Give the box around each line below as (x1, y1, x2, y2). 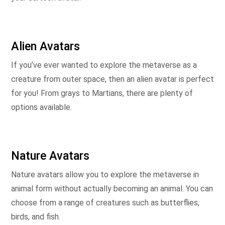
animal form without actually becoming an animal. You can (11, 184, 213, 193)
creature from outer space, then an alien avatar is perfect (11, 74, 214, 84)
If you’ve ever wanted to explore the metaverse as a (11, 60, 197, 70)
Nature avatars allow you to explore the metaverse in (11, 170, 199, 179)
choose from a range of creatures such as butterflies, (11, 198, 199, 207)
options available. (11, 102, 72, 112)
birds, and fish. (11, 212, 60, 221)
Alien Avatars (11, 39, 80, 53)
